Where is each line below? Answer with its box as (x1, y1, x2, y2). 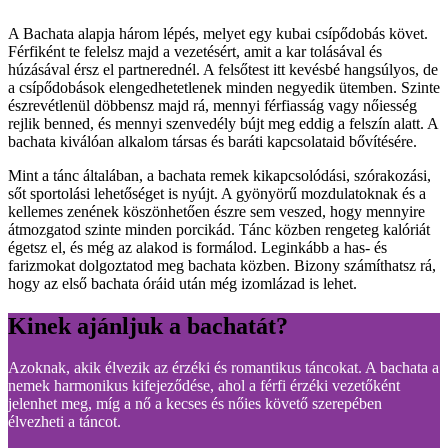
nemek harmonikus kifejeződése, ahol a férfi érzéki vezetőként (8, 377, 400, 395)
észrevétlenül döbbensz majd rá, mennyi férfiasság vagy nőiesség (8, 96, 417, 114)
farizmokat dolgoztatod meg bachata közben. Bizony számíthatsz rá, (8, 256, 436, 274)
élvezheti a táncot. (8, 413, 121, 431)
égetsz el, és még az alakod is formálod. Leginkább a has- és (8, 238, 387, 256)
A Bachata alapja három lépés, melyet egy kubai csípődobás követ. (8, 24, 428, 42)
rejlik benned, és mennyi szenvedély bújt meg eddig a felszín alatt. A (8, 114, 438, 132)
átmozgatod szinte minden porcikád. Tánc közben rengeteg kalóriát (8, 220, 430, 238)
